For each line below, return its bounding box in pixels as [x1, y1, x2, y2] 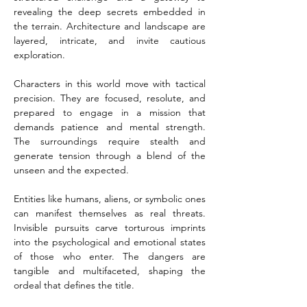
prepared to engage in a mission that [14, 106, 206, 119]
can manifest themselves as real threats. [14, 207, 206, 219]
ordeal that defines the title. [14, 279, 134, 291]
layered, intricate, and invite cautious [14, 34, 206, 47]
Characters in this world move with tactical [14, 77, 206, 90]
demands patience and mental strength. [14, 121, 206, 133]
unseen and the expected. [14, 164, 129, 176]
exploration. [14, 49, 65, 61]
